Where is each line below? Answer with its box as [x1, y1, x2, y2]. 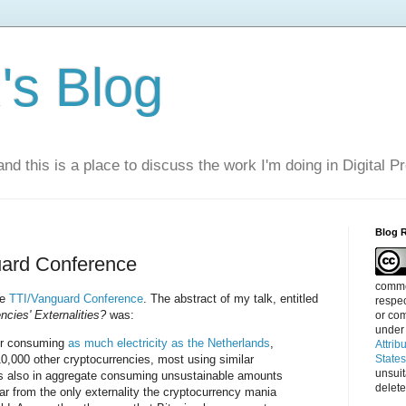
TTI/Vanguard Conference [9, 292, 143, 306]
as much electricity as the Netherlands [68, 336, 270, 351]
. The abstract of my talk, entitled [143, 292, 318, 306]
